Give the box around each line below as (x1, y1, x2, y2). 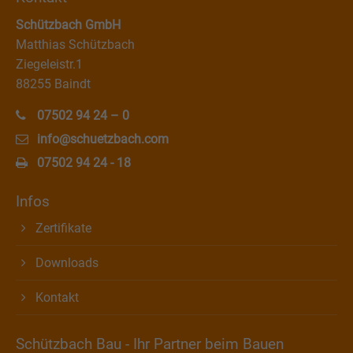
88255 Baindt (16, 76, 91, 91)
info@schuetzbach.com (37, 132, 169, 147)
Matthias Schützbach (16, 37, 135, 52)
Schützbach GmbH (16, 17, 121, 32)
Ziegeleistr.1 (16, 57, 83, 72)
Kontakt (35, 290, 79, 305)
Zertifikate (35, 221, 91, 236)
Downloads (35, 255, 98, 270)
